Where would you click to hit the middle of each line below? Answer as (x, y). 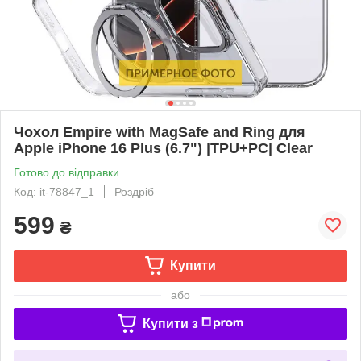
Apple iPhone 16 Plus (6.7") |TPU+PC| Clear (163, 148)
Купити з (170, 323)
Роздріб (134, 191)
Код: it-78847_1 (54, 191)
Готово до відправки (66, 172)
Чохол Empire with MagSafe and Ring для (160, 132)
